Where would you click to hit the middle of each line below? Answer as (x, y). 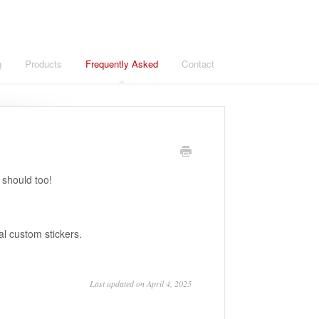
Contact (198, 64)
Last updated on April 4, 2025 (141, 283)
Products (43, 64)
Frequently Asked (122, 64)
